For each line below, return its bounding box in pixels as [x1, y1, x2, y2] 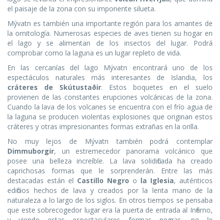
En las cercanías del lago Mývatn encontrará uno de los [7, 63, 213, 73]
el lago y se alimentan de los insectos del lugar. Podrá [7, 38, 213, 48]
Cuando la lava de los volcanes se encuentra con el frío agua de [7, 102, 213, 112]
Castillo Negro [77, 176, 129, 186]
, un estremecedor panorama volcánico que [54, 146, 213, 156]
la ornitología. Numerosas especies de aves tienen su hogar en [7, 28, 213, 38]
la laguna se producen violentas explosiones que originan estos [7, 112, 213, 122]
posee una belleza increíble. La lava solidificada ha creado [7, 156, 213, 166]
